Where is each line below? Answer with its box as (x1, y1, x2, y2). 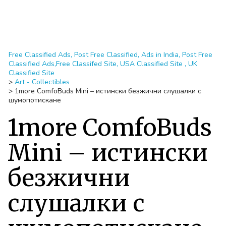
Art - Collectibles (15, 77, 70, 87)
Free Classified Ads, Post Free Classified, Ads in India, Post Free (9, 50, 212, 60)
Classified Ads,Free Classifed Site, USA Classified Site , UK (9, 59, 197, 69)
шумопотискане (9, 95, 61, 105)
